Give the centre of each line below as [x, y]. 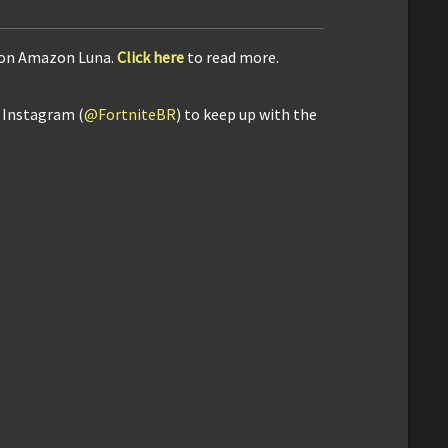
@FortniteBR [130, 114]
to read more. [231, 57]
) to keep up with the [246, 114]
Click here [150, 57]
